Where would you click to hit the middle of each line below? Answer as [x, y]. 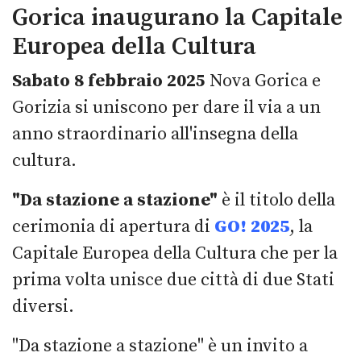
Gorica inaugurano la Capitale [177, 17]
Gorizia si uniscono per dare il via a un [166, 107]
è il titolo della [276, 200]
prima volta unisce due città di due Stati [173, 280]
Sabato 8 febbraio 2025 [109, 81]
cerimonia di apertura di [113, 226]
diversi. [43, 306]
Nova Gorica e [263, 81]
